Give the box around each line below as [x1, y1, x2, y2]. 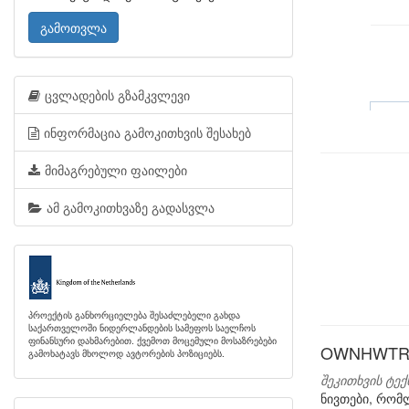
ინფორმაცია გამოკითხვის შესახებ [44, 123, 251, 142]
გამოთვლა [40, 18, 107, 37]
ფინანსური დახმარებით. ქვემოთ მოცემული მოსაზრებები [28, 333, 277, 347]
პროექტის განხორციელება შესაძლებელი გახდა [28, 308, 240, 321]
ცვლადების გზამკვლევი [45, 86, 190, 104]
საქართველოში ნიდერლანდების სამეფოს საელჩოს [28, 320, 256, 334]
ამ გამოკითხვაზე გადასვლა [47, 198, 215, 216]
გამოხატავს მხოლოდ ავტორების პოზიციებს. [28, 346, 225, 360]
